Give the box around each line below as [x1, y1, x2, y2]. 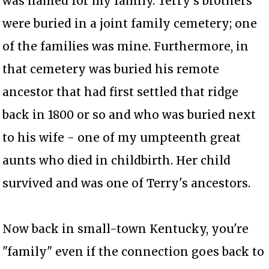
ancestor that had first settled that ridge [2, 85, 239, 100]
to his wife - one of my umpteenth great [2, 130, 241, 145]
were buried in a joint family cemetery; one [2, 16, 258, 31]
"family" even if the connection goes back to [2, 244, 265, 259]
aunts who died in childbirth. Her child [2, 153, 231, 168]
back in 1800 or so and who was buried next [2, 107, 256, 122]
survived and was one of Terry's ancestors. [2, 176, 251, 191]
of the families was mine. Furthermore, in [2, 39, 249, 54]
